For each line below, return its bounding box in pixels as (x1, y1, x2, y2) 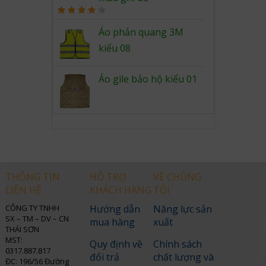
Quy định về (89, 237, 142, 251)
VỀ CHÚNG (153, 170, 202, 184)
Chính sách (153, 237, 202, 251)
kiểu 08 (98, 41, 131, 55)
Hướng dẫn (89, 202, 140, 216)
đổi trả (89, 251, 119, 264)
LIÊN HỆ (5, 183, 42, 197)
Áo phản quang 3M (98, 25, 183, 39)
